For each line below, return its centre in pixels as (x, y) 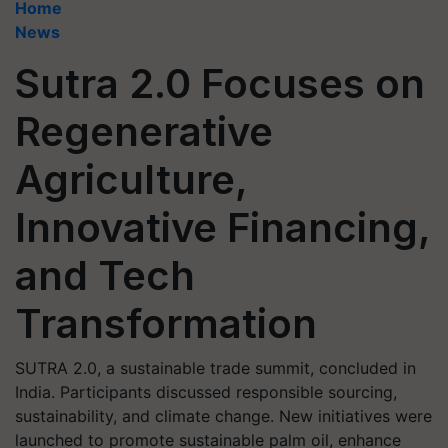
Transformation (166, 323)
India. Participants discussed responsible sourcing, (206, 392)
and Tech (105, 275)
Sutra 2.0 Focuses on (220, 83)
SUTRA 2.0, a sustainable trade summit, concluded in (215, 368)
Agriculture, (131, 179)
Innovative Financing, (222, 227)
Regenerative (144, 131)
